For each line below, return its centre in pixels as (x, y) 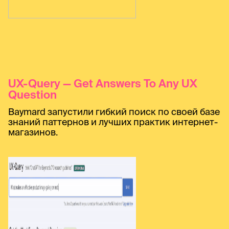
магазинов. (33, 132)
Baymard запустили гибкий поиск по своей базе (114, 111)
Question (32, 94)
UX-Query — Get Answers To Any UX (103, 83)
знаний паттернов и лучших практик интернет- (113, 122)
